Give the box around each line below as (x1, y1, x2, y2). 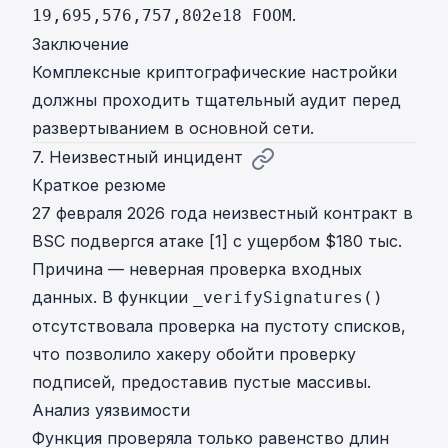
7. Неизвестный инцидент (32, 147, 243, 168)
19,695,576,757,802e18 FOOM (32, 6, 292, 26)
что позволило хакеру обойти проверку (32, 344, 356, 365)
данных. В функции (32, 287, 193, 308)
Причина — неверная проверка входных (32, 259, 362, 280)
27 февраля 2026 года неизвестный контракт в (32, 203, 413, 224)
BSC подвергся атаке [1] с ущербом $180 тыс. (32, 231, 402, 252)
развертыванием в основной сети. (32, 118, 314, 139)
